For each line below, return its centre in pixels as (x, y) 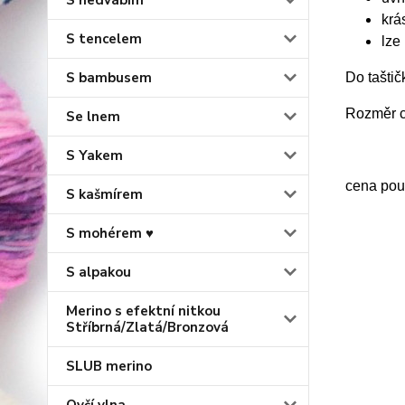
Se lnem (93, 117)
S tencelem (104, 39)
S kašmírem (104, 194)
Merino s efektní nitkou (143, 311)
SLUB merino (109, 366)
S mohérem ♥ (110, 233)
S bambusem (109, 78)
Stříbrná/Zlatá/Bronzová (147, 327)
